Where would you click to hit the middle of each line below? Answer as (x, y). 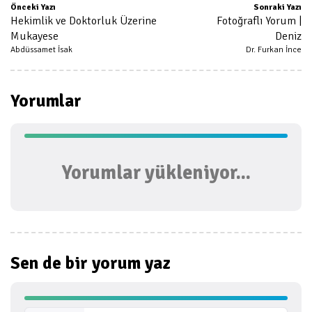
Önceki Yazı (33, 7)
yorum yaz (131, 263)
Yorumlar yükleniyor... (156, 173)
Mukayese (34, 36)
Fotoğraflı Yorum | (259, 21)
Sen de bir (51, 263)
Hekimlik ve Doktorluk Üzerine (84, 21)
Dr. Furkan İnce (274, 50)
